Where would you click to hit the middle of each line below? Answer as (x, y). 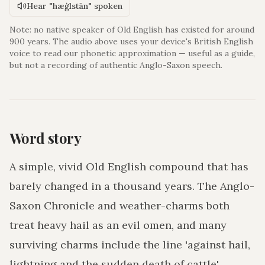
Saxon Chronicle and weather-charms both (119, 206)
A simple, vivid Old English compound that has (129, 167)
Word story (45, 138)
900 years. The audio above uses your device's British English (131, 42)
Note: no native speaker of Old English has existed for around (132, 30)
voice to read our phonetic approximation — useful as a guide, (132, 54)
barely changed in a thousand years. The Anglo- (132, 186)
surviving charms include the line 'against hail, (130, 245)
